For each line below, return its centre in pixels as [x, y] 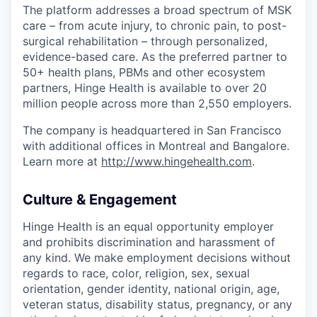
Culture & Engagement [100, 199]
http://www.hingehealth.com [177, 161]
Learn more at [62, 161]
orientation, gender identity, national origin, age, [151, 288]
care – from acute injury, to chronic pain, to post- [155, 25]
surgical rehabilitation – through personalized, [145, 41]
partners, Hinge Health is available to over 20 [145, 87]
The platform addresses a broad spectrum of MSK [157, 10]
